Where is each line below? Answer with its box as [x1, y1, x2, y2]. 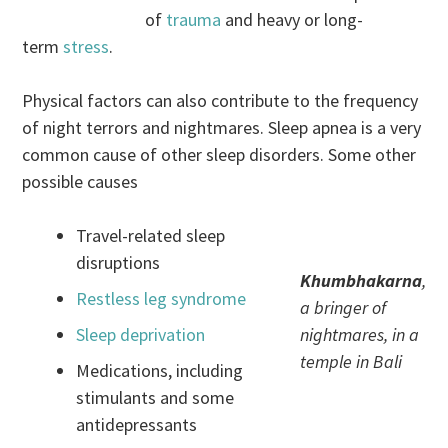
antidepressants [76, 412, 198, 436]
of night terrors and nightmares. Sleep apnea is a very [22, 115, 422, 139]
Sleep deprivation [76, 322, 206, 346]
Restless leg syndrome [76, 286, 247, 310]
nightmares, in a [299, 322, 419, 346]
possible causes [22, 169, 139, 193]
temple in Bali [299, 349, 402, 373]
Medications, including [76, 358, 244, 382]
